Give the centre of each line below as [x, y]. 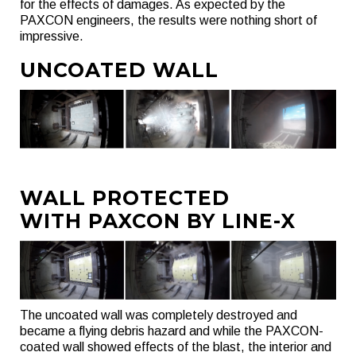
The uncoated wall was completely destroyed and [159, 315]
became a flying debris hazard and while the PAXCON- [172, 331]
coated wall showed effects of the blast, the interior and [176, 347]
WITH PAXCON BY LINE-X [158, 221]
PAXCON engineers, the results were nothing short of [168, 20]
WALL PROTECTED [125, 198]
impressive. [52, 36]
